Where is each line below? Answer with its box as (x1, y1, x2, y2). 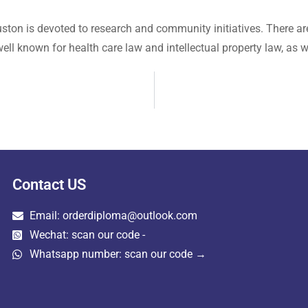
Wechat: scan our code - (29, 228, 145, 241)
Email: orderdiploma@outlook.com (29, 209, 197, 222)
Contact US (12, 176, 86, 193)
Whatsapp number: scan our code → (29, 247, 206, 261)
